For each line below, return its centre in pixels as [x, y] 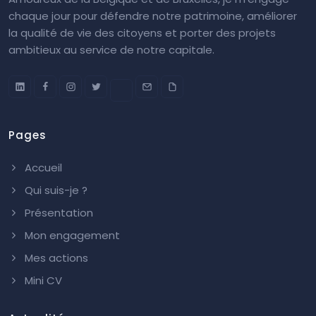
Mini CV [42, 280]
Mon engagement [71, 235]
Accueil [42, 167]
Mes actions [55, 257]
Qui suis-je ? [55, 190]
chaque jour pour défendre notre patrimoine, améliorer [153, 16]
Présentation [57, 212]
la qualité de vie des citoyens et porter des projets [142, 32]
